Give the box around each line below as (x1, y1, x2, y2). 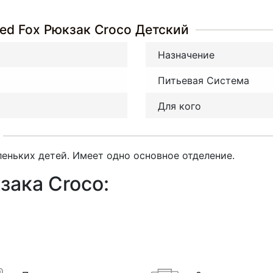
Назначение (158, 49, 214, 62)
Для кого (158, 99, 201, 112)
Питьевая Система (158, 74, 249, 87)
